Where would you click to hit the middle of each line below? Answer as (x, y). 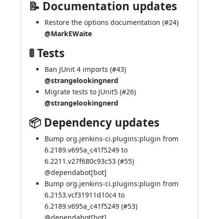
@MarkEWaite (68, 33)
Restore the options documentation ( (104, 22)
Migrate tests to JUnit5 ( (83, 92)
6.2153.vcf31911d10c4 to (85, 195)
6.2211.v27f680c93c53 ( (82, 161)
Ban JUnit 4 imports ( (78, 69)
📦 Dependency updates (94, 122)
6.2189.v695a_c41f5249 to (86, 150)
